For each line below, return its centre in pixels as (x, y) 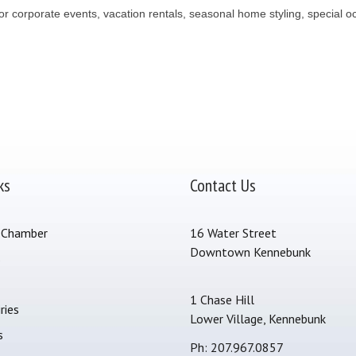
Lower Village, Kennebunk (258, 319)
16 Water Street (233, 233)
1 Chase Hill (222, 300)
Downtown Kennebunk (250, 252)
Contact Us (223, 185)
